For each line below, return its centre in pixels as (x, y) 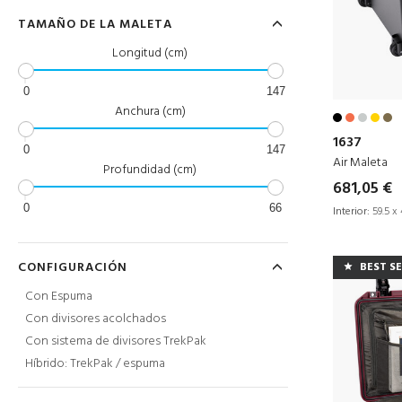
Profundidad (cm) (150, 170)
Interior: (351, 211)
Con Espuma (59, 297)
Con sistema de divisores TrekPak (116, 341)
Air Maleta (360, 162)
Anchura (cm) (150, 112)
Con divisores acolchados (96, 319)
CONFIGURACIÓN (73, 268)
